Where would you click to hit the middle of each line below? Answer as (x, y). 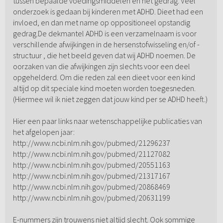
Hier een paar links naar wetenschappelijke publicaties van (107, 121)
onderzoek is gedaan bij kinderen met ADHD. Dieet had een (108, 12)
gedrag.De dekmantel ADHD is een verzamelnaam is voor (105, 34)
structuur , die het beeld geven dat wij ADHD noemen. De (104, 56)
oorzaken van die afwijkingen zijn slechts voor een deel (101, 66)
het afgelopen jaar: (44, 132)
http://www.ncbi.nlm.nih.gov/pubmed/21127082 (91, 154)
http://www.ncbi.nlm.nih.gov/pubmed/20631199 (91, 198)
